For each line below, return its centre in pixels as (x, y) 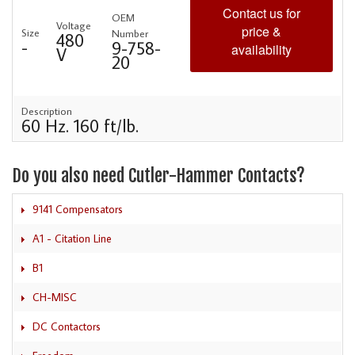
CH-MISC (55, 297)
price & (261, 32)
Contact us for (261, 13)
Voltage (74, 26)
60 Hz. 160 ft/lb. (80, 126)
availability (261, 50)
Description (47, 111)
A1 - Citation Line (72, 238)
